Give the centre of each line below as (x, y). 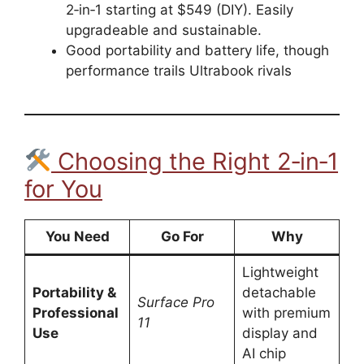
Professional (75, 313)
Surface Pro (175, 303)
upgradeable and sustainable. (164, 30)
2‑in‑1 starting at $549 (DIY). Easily (180, 10)
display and (279, 334)
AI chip (264, 354)
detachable (279, 293)
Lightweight (280, 273)
